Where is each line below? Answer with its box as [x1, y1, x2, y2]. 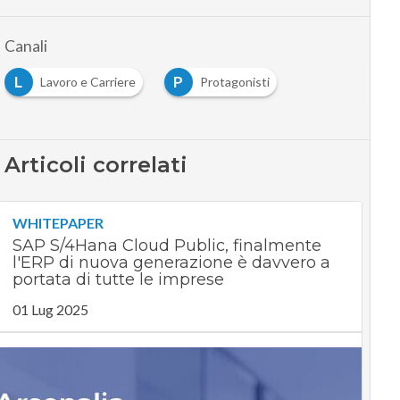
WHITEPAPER [12, 214, 104, 232]
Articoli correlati [4, 152, 187, 179]
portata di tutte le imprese [12, 270, 224, 290]
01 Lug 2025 [12, 301, 88, 319]
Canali [4, 37, 47, 56]
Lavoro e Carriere [39, 74, 136, 90]
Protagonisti [199, 74, 270, 90]
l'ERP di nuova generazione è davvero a [12, 253, 330, 273]
